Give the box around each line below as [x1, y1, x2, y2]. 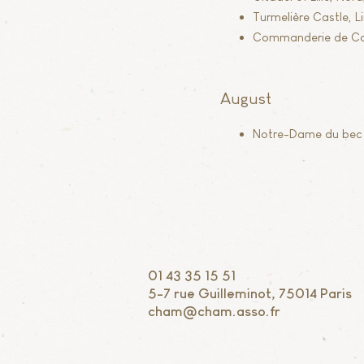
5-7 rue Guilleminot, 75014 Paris [148, 286, 352, 301]
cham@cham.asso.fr [148, 304, 280, 319]
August [220, 89, 271, 107]
